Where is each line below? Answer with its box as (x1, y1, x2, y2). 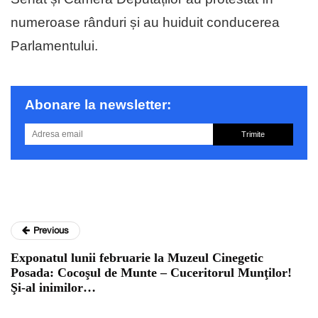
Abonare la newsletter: (25, 97, 171, 112)
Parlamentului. (11, 38, 98, 53)
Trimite (241, 129, 265, 138)
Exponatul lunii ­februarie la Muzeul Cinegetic (11, 250, 263, 265)
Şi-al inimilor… (11, 280, 96, 295)
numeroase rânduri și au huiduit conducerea (11, 14, 280, 30)
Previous (33, 224, 69, 236)
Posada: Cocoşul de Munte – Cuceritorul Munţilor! (11, 265, 292, 280)
